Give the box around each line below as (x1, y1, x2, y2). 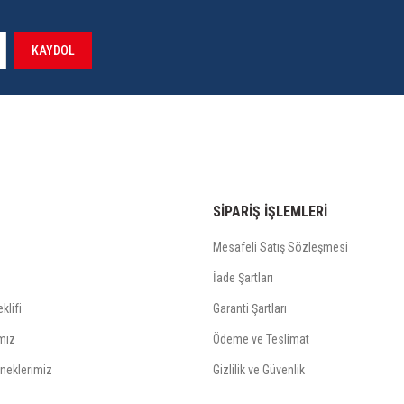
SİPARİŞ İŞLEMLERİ (213, 203, 327, 220)
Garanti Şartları (213, 301, 287, 316)
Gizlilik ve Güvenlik (213, 363, 305, 377)
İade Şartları (213, 271, 273, 285)
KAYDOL (32, 43, 75, 58)
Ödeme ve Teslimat (213, 332, 309, 346)
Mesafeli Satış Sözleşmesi (213, 240, 348, 254)
